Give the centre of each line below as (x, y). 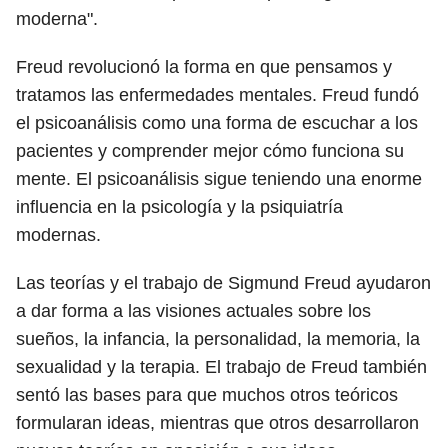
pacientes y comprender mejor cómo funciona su (210, 151)
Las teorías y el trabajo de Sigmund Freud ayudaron (223, 283)
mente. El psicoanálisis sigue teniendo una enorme (219, 179)
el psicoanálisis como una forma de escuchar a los (217, 123)
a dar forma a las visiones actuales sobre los (193, 311)
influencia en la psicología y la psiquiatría (179, 207)
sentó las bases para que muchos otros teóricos (207, 395)
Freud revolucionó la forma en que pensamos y (204, 67)
